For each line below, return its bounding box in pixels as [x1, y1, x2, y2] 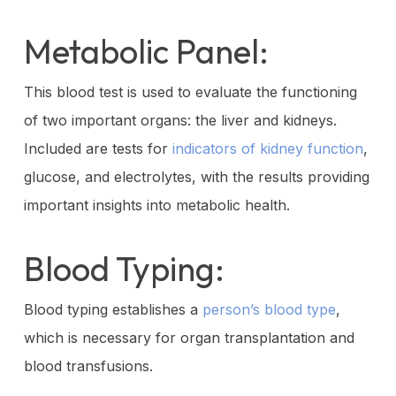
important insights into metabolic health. [23, 195, 290, 214]
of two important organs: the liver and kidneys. [23, 110, 337, 129]
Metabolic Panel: [23, 29, 269, 72]
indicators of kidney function [171, 139, 363, 157]
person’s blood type [202, 300, 336, 318]
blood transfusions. [23, 356, 153, 375]
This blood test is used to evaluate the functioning [23, 82, 357, 101]
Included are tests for [23, 139, 172, 157]
